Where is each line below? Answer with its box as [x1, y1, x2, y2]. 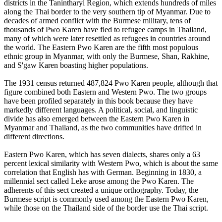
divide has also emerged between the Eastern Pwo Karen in [4, 114, 189, 123]
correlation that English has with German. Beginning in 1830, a [4, 167, 202, 176]
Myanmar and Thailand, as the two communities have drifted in [4, 123, 202, 132]
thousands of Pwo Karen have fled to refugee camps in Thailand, [4, 25, 207, 34]
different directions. [4, 132, 64, 141]
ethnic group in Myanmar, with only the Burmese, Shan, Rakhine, [4, 52, 210, 60]
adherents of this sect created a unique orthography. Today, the [4, 185, 198, 194]
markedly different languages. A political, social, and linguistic [4, 105, 198, 114]
